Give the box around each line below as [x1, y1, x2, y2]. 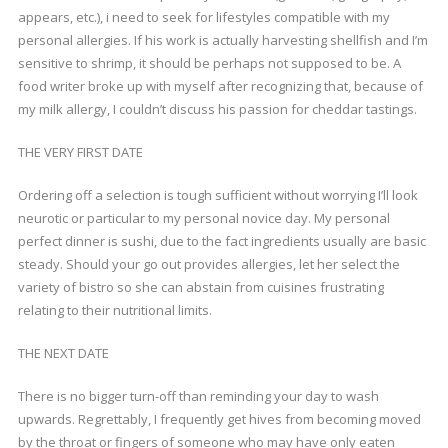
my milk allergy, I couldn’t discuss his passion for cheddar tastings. [17, 100, 417, 118]
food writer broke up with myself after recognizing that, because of [17, 77, 423, 95]
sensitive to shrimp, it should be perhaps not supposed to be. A [17, 54, 401, 72]
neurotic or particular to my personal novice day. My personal [17, 209, 390, 227]
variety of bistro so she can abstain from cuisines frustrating [17, 278, 384, 296]
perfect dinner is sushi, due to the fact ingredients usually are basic [17, 232, 426, 250]
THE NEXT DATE [17, 344, 109, 362]
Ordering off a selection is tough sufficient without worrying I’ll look [17, 186, 418, 204]
